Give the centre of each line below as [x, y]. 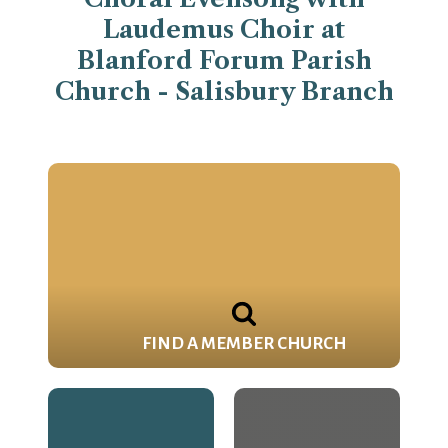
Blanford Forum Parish [224, 61]
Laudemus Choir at [224, 30]
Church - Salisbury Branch [224, 92]
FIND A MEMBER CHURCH [244, 344]
